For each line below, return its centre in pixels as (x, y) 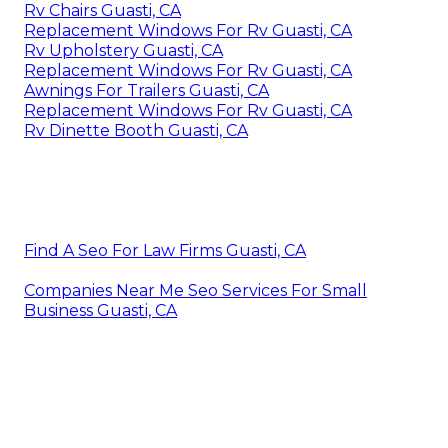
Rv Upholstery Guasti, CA (123, 50)
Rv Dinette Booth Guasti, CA (136, 130)
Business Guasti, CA (100, 310)
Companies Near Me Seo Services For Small (195, 290)
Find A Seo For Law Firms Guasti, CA (165, 250)
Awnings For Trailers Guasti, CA (146, 90)
